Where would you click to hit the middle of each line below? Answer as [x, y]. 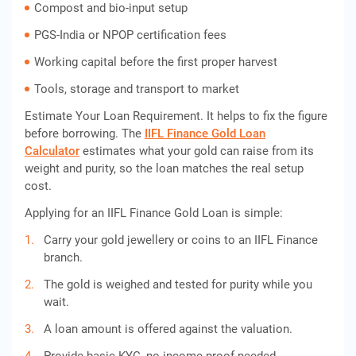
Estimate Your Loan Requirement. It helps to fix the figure [176, 116]
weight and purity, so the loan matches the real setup [164, 168]
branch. [63, 257]
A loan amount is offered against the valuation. [168, 329]
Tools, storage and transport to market [137, 89]
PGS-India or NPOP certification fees [130, 35]
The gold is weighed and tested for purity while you [178, 284]
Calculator [52, 151]
